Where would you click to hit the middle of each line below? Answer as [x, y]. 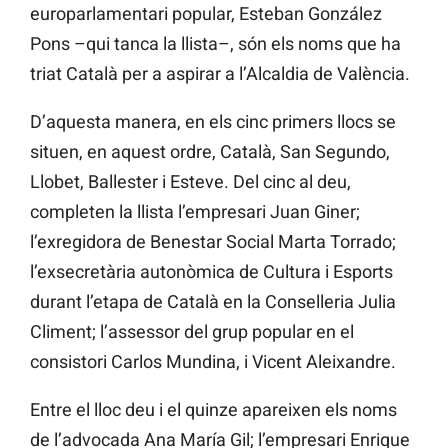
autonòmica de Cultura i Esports [266, 272]
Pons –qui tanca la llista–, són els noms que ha [215, 44]
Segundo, [352, 152]
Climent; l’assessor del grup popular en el [192, 332]
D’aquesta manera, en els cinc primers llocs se [213, 122]
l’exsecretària [83, 272]
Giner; [337, 212]
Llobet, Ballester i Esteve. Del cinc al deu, [190, 182]
